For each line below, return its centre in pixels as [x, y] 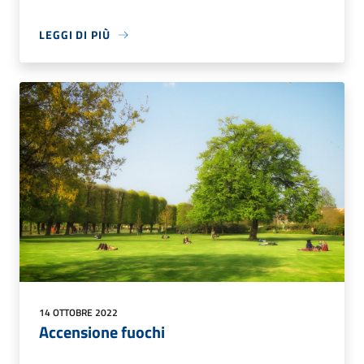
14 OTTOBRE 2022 [78, 312]
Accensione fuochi [102, 331]
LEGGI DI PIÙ [75, 35]
